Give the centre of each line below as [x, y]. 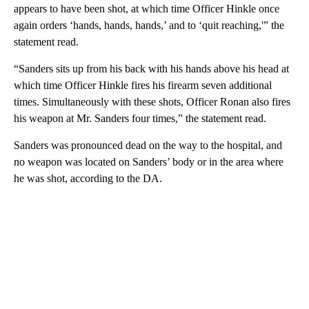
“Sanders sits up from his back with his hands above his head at [151, 69]
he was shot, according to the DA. [88, 179]
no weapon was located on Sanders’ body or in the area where [149, 162]
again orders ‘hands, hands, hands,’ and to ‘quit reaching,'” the [149, 26]
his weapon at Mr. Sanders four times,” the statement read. [140, 119]
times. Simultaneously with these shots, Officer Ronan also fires [152, 102]
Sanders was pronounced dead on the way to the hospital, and [148, 146]
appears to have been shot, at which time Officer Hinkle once [147, 9]
